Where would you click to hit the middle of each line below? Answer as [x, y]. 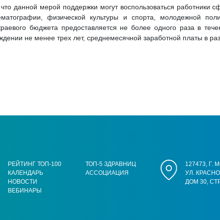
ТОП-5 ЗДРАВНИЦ [111, 164]
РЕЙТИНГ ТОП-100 [34, 164]
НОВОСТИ [22, 182]
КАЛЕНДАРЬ [25, 173]
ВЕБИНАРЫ [25, 191]
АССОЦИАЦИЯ [107, 173]
